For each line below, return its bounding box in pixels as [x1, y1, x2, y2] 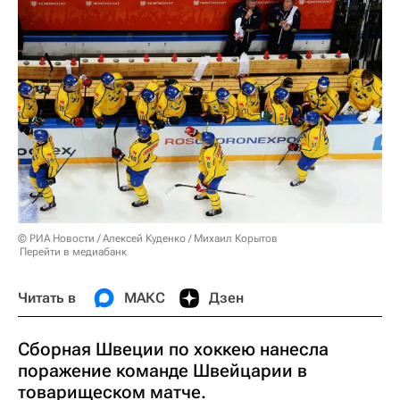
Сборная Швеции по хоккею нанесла [18, 338, 329, 361]
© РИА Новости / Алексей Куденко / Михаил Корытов [18, 232, 278, 246]
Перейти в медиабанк [20, 246, 127, 259]
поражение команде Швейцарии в [18, 360, 307, 382]
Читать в [18, 289, 76, 307]
